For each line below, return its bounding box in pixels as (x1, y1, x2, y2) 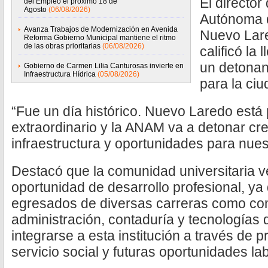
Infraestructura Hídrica (24, 70, 96, 78)
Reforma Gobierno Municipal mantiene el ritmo (24, 33, 176, 42)
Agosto (24, 5, 47, 14)
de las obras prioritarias (24, 42, 100, 50)
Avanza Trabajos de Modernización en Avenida (24, 25, 178, 33)
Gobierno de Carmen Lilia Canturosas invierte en (24, 62, 184, 70)
